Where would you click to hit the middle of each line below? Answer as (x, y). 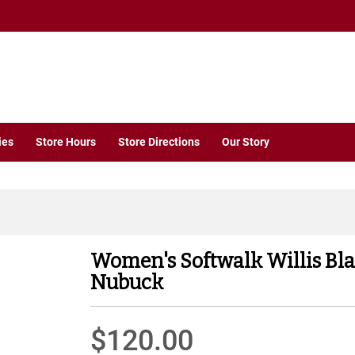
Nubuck (127, 282)
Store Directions (159, 142)
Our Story (246, 142)
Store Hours (66, 142)
